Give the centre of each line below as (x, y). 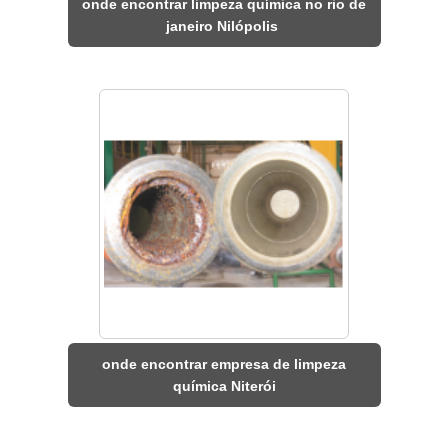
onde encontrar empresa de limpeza (224, 364)
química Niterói (224, 386)
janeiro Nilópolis (224, 26)
